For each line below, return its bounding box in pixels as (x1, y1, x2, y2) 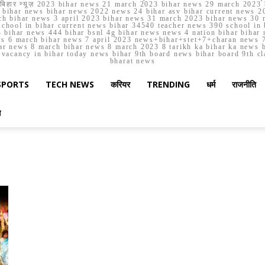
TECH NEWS (46, 79, 94, 90)
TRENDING (147, 79, 190, 90)
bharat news (109, 57, 156, 65)
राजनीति (232, 79, 256, 90)
